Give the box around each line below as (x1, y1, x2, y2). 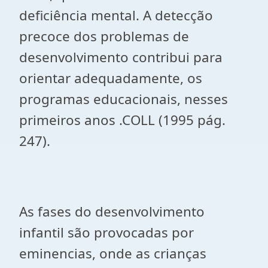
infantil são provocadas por (19, 223, 194, 242)
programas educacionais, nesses (19, 90, 228, 108)
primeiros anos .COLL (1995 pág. (19, 111, 226, 129)
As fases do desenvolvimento (19, 202, 205, 221)
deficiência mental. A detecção (19, 6, 213, 25)
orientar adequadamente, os (19, 69, 202, 87)
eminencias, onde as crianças (19, 244, 206, 263)
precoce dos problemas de (19, 27, 189, 45)
